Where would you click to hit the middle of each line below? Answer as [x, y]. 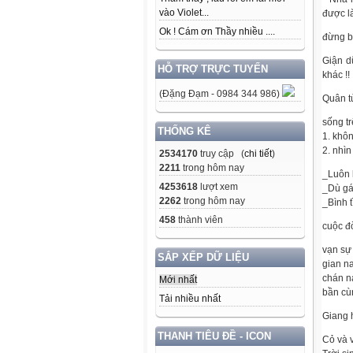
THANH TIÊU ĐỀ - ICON [214, 336]
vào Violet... [184, 13]
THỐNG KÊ [184, 132]
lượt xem [218, 187]
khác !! [336, 75]
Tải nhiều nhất [190, 299]
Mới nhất [178, 280]
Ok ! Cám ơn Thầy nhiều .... [217, 32]
